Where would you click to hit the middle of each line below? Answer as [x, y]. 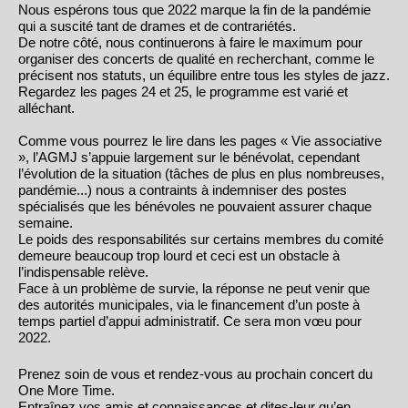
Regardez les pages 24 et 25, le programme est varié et [183, 91]
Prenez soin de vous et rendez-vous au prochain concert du [195, 374]
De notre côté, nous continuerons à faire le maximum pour [190, 42]
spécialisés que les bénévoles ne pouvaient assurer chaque [195, 206]
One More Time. [68, 391]
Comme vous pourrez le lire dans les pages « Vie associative [200, 140]
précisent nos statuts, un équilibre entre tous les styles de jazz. [204, 75]
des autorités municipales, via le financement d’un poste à [189, 304]
